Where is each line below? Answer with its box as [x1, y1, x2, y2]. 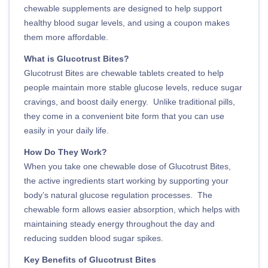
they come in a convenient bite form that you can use [24, 111, 224, 121]
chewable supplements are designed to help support [24, 3, 222, 13]
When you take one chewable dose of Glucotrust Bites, [24, 161, 231, 171]
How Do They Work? [24, 147, 107, 157]
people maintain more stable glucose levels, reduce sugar [24, 82, 242, 92]
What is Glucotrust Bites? [24, 53, 129, 63]
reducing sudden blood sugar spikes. [24, 233, 163, 243]
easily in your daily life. [24, 125, 109, 135]
